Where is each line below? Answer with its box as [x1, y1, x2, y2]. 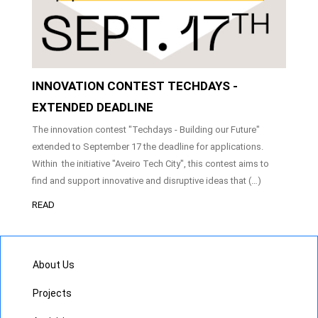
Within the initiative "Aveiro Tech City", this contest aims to [32, 158, 269, 170]
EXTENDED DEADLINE [32, 100, 153, 115]
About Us [33, 259, 75, 271]
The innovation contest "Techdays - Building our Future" [32, 124, 260, 136]
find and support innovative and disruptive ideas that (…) [32, 175, 261, 187]
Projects [33, 287, 72, 300]
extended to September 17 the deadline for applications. [32, 141, 263, 153]
